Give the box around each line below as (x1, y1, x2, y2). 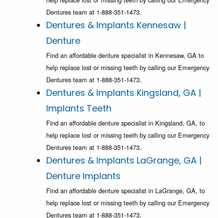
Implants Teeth (46, 102, 111, 115)
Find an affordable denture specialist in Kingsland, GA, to (46, 118, 205, 128)
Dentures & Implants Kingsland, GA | (46, 87, 201, 99)
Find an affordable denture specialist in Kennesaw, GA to (46, 51, 204, 60)
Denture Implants (46, 170, 121, 182)
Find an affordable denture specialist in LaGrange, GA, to (46, 186, 205, 196)
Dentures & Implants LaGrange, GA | (46, 154, 201, 167)
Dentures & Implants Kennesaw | (46, 19, 186, 32)
